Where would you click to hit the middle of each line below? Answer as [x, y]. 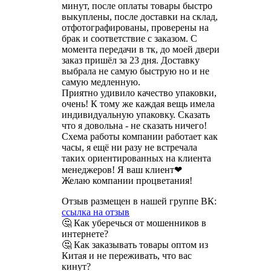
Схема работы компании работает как [140, 136]
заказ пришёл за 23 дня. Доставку [131, 60]
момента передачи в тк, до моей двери [141, 49]
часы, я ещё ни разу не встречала [129, 147]
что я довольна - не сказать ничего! [134, 125]
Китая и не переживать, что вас [127, 255]
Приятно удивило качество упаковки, [139, 93]
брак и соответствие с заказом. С [129, 38]
